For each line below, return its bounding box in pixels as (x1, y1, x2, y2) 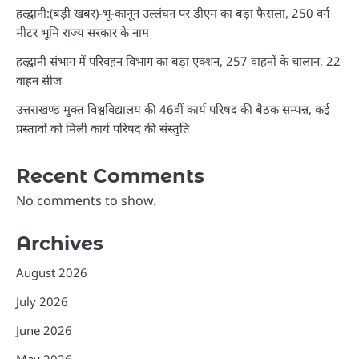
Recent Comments (16, 163, 204, 188)
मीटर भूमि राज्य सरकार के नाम (16, 23, 149, 40)
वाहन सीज (16, 71, 62, 88)
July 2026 (16, 292, 68, 309)
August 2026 (16, 264, 87, 280)
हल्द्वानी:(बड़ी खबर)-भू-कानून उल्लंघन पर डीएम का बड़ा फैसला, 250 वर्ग (16, 4, 329, 21)
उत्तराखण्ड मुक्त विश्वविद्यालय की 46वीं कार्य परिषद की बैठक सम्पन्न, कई (16, 100, 329, 117)
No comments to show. (16, 191, 156, 209)
